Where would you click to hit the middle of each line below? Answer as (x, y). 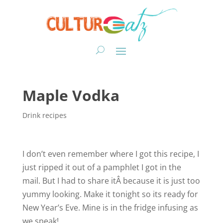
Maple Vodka (71, 95)
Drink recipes (44, 115)
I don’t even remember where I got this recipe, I (111, 154)
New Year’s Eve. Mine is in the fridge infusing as (110, 207)
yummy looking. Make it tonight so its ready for (110, 194)
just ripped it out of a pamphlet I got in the (102, 167)
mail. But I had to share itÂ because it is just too (111, 180)
